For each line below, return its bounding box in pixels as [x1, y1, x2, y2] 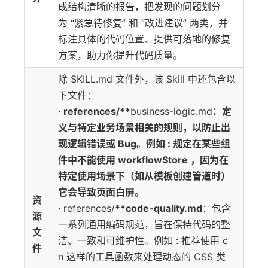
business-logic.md [130, 105, 212, 117]
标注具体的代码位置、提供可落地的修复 [58, 33, 230, 45]
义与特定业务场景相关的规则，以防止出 [58, 121, 230, 133]
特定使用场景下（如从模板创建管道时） [58, 170, 230, 182]
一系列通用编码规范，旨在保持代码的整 [58, 218, 230, 230]
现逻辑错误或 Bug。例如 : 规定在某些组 [58, 138, 230, 150]
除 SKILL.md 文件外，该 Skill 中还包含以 [58, 73, 236, 85]
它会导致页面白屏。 [58, 186, 147, 198]
